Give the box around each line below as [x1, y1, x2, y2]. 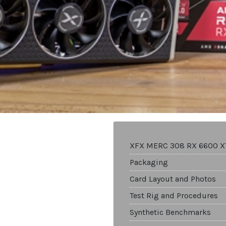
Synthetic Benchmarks [130, 207, 211, 217]
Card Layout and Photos [130, 174, 216, 184]
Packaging [130, 157, 168, 167]
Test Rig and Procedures [130, 191, 218, 201]
